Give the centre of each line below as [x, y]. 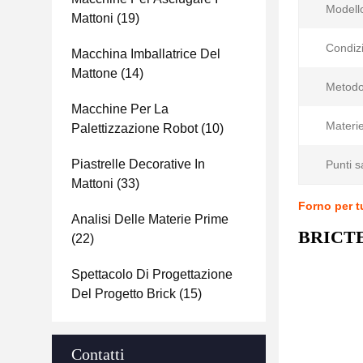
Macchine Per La [120, 109]
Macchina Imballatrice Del [146, 54]
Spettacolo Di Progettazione [152, 274]
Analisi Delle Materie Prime [150, 219]
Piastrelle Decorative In [138, 164]
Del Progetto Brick [124, 294]
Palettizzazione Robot [135, 128]
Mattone [94, 73]
